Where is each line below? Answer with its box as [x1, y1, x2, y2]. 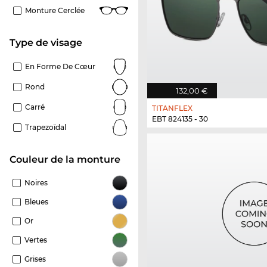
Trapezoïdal [25, 122, 66, 132]
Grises [24, 254, 46, 263]
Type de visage [15, 36, 82, 48]
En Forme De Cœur [25, 61, 95, 71]
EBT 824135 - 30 [152, 114, 208, 124]
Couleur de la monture [16, 153, 120, 165]
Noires [24, 178, 48, 187]
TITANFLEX [152, 104, 193, 113]
